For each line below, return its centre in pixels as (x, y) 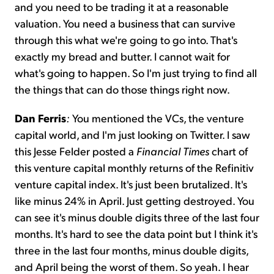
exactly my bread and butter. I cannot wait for (122, 56)
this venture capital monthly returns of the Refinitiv (134, 168)
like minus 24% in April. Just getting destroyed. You (135, 201)
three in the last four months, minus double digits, (131, 250)
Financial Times (173, 151)
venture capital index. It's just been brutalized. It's (131, 184)
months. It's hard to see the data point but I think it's (136, 234)
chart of (228, 151)
